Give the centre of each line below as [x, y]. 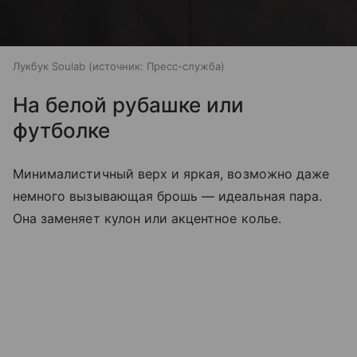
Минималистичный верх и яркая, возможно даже [171, 173]
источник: [118, 66]
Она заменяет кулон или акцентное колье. [147, 218]
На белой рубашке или [128, 104]
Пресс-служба [184, 66]
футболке [61, 130]
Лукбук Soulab [49, 66]
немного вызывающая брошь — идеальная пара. [168, 196]
